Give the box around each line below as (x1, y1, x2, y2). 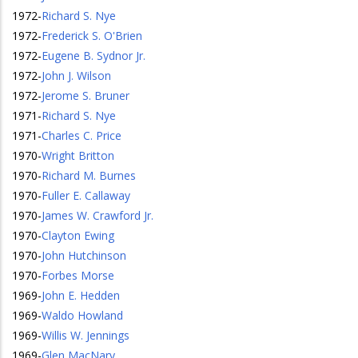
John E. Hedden (42, 288, 120, 303)
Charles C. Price (42, 128, 121, 143)
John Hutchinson (42, 248, 126, 263)
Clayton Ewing (42, 228, 114, 243)
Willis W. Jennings (42, 328, 129, 343)
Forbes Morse (42, 268, 114, 283)
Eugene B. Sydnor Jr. (42, 48, 145, 63)
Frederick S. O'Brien (42, 28, 142, 43)
